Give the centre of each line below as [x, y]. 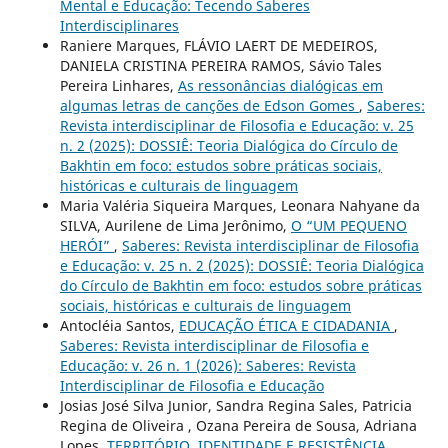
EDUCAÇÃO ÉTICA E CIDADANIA [286, 325]
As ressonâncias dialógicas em [280, 85]
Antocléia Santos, [119, 325]
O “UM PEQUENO [348, 225]
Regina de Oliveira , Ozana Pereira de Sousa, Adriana [238, 425]
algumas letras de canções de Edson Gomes [209, 105]
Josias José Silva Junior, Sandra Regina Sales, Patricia [235, 405]
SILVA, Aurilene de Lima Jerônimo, [175, 225]
